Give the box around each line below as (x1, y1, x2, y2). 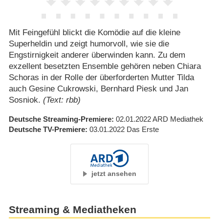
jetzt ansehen (91, 170, 137, 178)
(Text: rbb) (43, 95, 81, 105)
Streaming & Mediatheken (8, 204, 136, 216)
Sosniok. (8, 95, 43, 105)
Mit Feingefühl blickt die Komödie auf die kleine (8, 27, 180, 37)
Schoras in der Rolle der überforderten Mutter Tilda (8, 72, 194, 82)
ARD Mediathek (152, 114, 203, 123)
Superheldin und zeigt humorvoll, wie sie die (8, 39, 169, 48)
